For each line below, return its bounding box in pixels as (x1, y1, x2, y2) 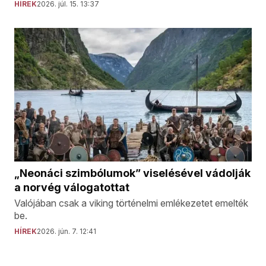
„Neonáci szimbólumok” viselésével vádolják (14, 166, 251, 179)
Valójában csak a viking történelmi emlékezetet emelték (14, 197, 248, 209)
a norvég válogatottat (14, 180, 129, 194)
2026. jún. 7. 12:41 (37, 226, 96, 236)
